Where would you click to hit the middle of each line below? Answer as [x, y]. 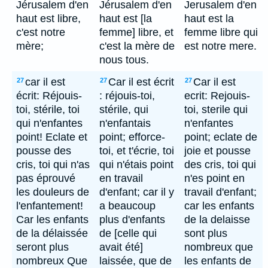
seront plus [42, 247]
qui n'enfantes [49, 123]
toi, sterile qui [216, 109]
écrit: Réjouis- [49, 96]
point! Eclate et [52, 137]
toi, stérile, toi [48, 109]
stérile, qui [124, 109]
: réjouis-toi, [127, 96]
